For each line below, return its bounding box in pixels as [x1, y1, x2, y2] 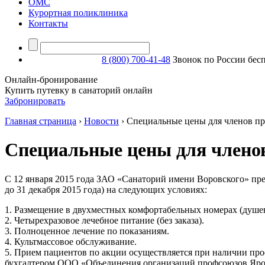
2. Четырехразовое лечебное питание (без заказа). [5, 215, 204, 225]
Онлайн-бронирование [5, 75, 98, 85]
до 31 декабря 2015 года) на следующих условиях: [5, 184, 207, 195]
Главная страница [5, 116, 76, 126]
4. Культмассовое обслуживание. [5, 236, 137, 247]
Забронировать [5, 96, 65, 106]
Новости [84, 116, 119, 126]
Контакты [28, 18, 68, 28]
